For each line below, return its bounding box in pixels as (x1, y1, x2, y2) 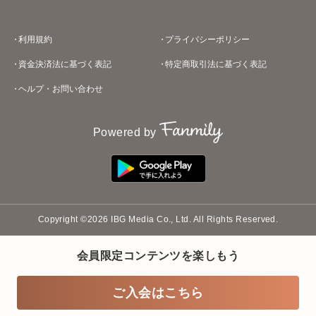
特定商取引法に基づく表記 (165, 59, 267, 69)
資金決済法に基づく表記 (18, 59, 111, 69)
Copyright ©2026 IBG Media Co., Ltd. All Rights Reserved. (37, 214, 279, 225)
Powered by (92, 126, 157, 139)
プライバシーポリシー (165, 35, 250, 44)
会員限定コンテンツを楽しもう (76, 250, 240, 262)
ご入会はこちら (112, 286, 204, 300)
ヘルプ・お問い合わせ (18, 84, 103, 94)
